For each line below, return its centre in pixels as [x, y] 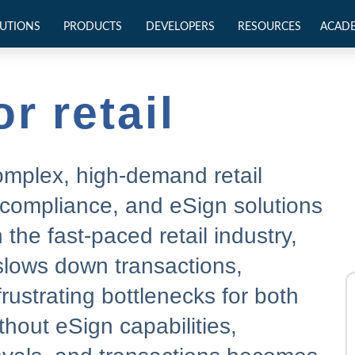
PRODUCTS [93, 27]
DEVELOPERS [180, 27]
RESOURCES [269, 27]
